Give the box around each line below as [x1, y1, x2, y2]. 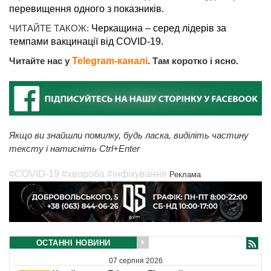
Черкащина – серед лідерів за [91, 23, 226, 33]
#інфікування [107, 168, 167, 179]
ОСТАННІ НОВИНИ [36, 238, 111, 248]
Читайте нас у [9, 56, 72, 66]
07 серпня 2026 [108, 256, 163, 265]
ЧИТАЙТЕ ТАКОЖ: [9, 23, 91, 33]
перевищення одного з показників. [9, 4, 164, 14]
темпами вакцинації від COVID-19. [9, 36, 166, 47]
